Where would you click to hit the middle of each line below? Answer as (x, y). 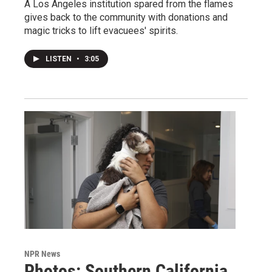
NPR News (42, 253)
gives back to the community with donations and (126, 17)
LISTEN (59, 59)
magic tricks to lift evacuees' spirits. (101, 30)
